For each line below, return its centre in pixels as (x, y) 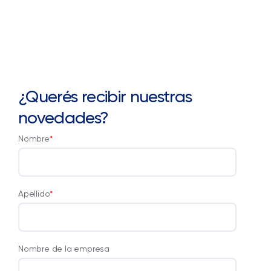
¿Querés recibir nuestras (105, 96)
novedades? (64, 117)
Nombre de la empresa (64, 248)
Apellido (34, 193)
